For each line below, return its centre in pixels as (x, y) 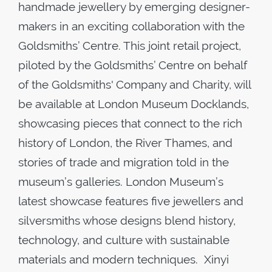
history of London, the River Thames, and (125, 143)
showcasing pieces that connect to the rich (130, 123)
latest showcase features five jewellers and (131, 201)
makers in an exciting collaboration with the (131, 26)
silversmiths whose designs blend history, (127, 220)
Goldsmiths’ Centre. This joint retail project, (130, 46)
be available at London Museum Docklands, (134, 104)
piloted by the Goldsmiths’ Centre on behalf (133, 65)
